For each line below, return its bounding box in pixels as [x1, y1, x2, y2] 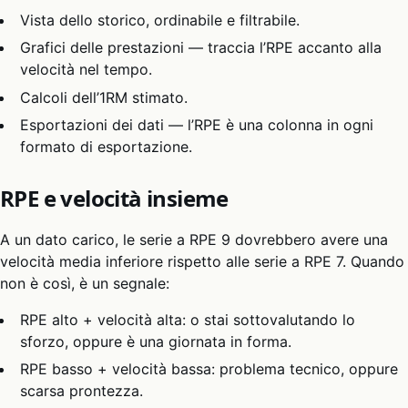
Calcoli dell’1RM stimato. [20, 87, 189, 107]
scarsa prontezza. [20, 382, 144, 401]
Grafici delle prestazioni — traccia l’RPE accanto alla [20, 38, 382, 57]
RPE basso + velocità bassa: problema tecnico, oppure [20, 360, 399, 379]
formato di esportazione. [20, 137, 193, 156]
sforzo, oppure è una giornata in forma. [20, 331, 292, 351]
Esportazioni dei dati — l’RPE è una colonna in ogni [20, 115, 374, 134]
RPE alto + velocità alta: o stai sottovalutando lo [20, 310, 356, 329]
